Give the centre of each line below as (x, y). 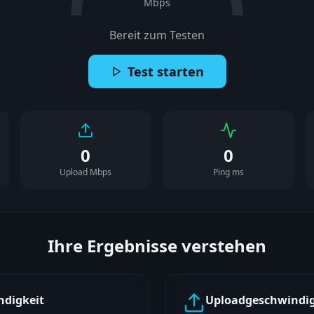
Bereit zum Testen (157, 35)
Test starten (165, 71)
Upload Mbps (86, 172)
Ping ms (228, 172)
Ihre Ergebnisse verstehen (157, 246)
